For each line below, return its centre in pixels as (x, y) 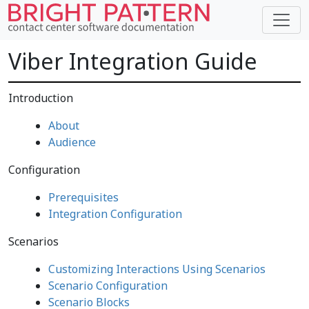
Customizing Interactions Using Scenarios (157, 269)
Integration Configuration (115, 214)
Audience (72, 142)
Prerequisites (83, 197)
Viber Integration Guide (133, 61)
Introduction (41, 98)
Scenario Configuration (108, 286)
